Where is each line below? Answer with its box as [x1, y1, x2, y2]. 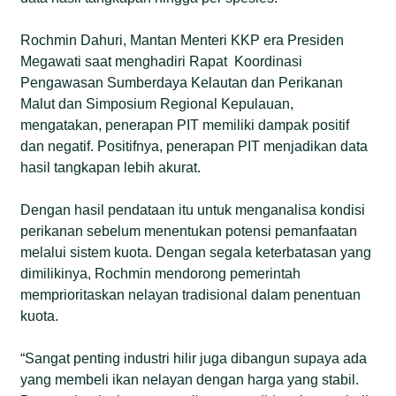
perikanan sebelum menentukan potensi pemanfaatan [20, 223, 358, 239]
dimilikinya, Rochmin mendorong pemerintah [20, 265, 301, 281]
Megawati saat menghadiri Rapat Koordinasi [20, 53, 303, 69]
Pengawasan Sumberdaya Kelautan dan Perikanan [20, 74, 344, 90]
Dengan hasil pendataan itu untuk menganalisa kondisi [20, 202, 366, 217]
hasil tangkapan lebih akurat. [20, 159, 202, 175]
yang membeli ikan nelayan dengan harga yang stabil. [20, 371, 360, 387]
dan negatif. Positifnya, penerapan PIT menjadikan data [20, 138, 369, 154]
